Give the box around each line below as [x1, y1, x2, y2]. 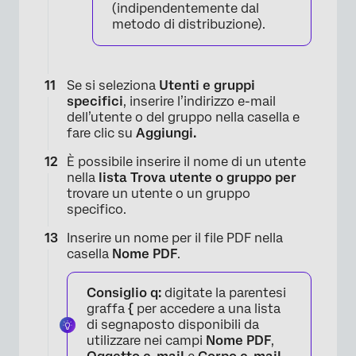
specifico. [67, 202, 126, 218]
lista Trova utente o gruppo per [99, 170, 296, 186]
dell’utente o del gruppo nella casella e [67, 110, 300, 126]
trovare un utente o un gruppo [67, 186, 250, 202]
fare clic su [67, 126, 136, 141]
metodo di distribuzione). [112, 17, 265, 33]
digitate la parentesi [161, 285, 286, 301]
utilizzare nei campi [87, 333, 206, 349]
